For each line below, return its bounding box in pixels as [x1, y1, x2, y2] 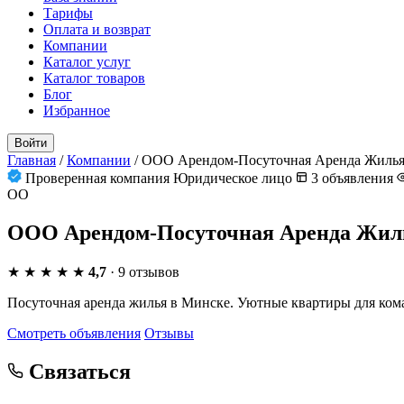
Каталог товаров [43, 70, 145, 86]
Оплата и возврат [43, 22, 151, 37]
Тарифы [43, 5, 93, 21]
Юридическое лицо [173, 170, 292, 186]
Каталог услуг [43, 54, 131, 69]
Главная [7, 152, 56, 168]
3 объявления [308, 170, 397, 186]
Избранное [43, 103, 110, 118]
